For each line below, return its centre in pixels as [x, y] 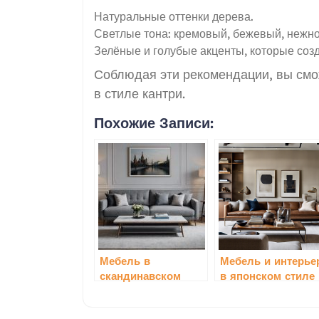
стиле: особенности [151, 291]
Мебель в [125, 261]
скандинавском [140, 276]
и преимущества [143, 305]
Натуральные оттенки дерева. [174, 16]
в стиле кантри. [140, 93]
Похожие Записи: [154, 122]
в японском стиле [267, 276]
